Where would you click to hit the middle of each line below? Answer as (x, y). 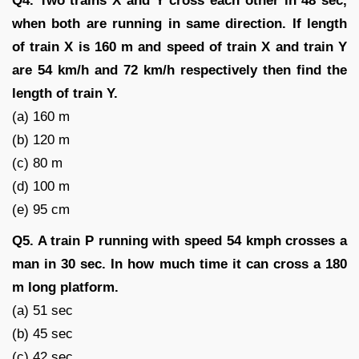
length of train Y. (65, 93)
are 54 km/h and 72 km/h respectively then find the (179, 70)
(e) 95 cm (41, 209)
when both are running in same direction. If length (179, 23)
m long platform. (65, 287)
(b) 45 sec (42, 333)
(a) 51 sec (42, 310)
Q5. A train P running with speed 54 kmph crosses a (179, 240)
